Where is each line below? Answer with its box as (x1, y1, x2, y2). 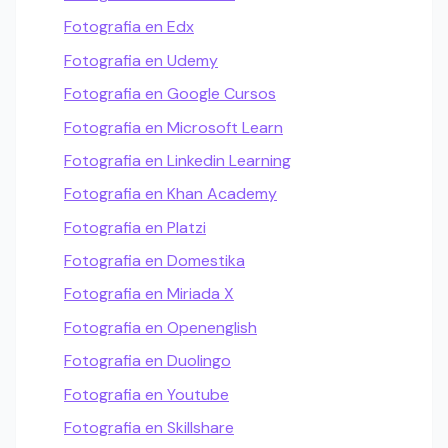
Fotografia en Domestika (64, 250, 245, 272)
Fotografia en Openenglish (64, 316, 257, 338)
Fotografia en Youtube (64, 383, 229, 405)
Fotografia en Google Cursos (64, 83, 276, 105)
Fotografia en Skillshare (64, 417, 234, 439)
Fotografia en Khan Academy (64, 183, 277, 205)
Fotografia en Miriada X (64, 283, 234, 305)
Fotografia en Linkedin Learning (64, 149, 291, 171)
